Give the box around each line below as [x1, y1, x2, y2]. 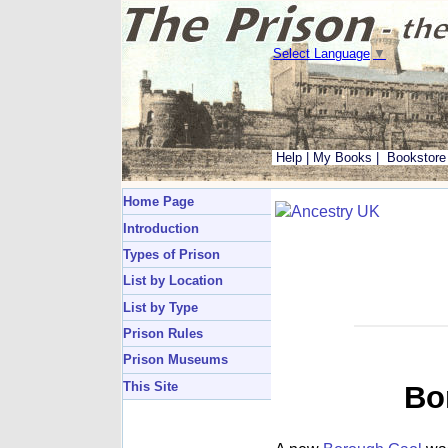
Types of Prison [123, 246, 220, 262]
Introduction [123, 220, 199, 236]
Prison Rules [123, 326, 203, 342]
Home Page [123, 194, 194, 210]
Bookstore [387, 150, 446, 165]
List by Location [123, 273, 223, 289]
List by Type [123, 299, 198, 315]
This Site [123, 378, 178, 394]
